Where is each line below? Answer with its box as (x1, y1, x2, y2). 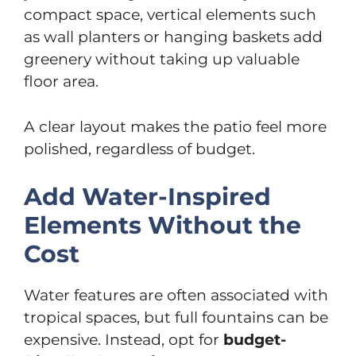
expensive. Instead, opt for (24, 331, 223, 349)
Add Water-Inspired (24, 182, 271, 211)
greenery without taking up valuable (24, 50, 300, 68)
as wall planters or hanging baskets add (24, 28, 323, 46)
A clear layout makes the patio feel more (24, 117, 327, 136)
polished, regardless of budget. (24, 139, 255, 158)
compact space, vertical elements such (24, 6, 316, 24)
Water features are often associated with (24, 286, 328, 304)
